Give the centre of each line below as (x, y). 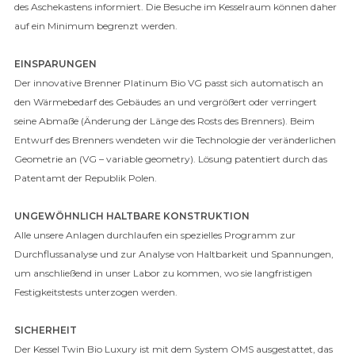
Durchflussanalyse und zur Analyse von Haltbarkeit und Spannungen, (174, 254)
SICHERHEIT (46, 330)
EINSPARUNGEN (55, 64)
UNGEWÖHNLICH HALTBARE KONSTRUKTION (132, 216)
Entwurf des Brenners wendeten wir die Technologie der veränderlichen (175, 140)
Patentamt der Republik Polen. (86, 178)
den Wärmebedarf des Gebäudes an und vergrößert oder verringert (166, 102)
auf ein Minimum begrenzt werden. (96, 26)
